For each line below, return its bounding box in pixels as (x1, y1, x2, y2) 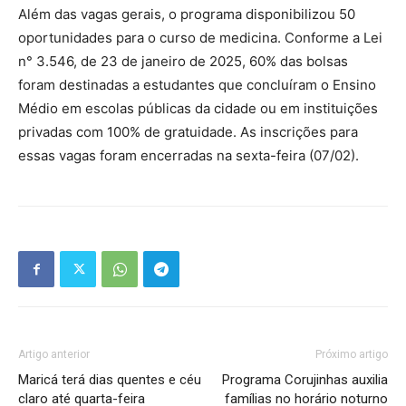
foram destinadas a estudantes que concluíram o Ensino (18, 76, 376, 93)
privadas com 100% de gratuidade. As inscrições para (18, 123, 358, 140)
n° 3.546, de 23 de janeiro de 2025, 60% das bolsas (18, 53, 348, 70)
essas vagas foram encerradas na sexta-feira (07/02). (18, 147, 359, 164)
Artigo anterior (18, 348, 90, 361)
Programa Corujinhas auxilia (222, 372, 388, 388)
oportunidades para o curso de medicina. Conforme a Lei (18, 29, 382, 46)
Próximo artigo (315, 348, 388, 361)
